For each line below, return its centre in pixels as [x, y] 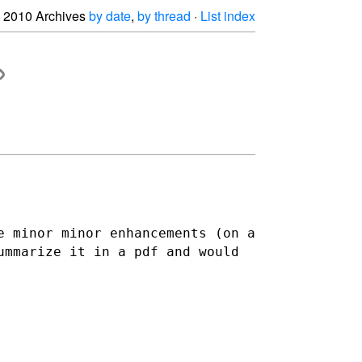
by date [110, 16]
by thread [164, 16]
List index [228, 16]
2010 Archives [46, 16]
